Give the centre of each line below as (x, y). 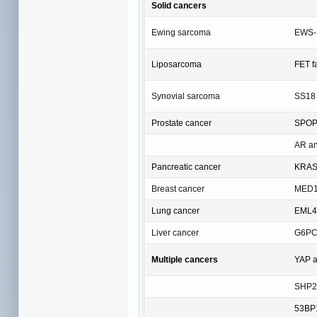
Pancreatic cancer (186, 167)
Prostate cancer (181, 123)
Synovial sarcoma (186, 96)
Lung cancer (175, 211)
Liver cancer (175, 232)
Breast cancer (178, 189)
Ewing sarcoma (181, 32)
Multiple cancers (185, 259)
